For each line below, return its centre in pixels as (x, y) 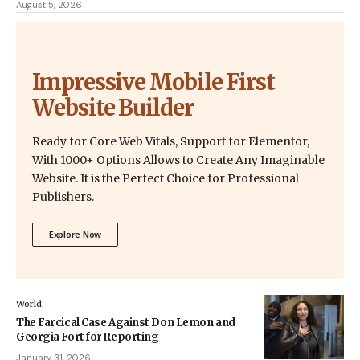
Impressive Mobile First (154, 82)
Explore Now (76, 235)
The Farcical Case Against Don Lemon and (126, 323)
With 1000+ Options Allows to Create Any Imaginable (178, 160)
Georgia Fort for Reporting (88, 337)
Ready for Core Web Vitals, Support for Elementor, (171, 142)
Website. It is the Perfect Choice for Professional (166, 179)
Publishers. (63, 197)
